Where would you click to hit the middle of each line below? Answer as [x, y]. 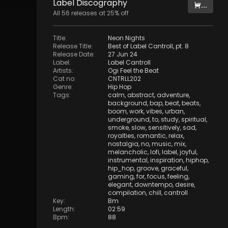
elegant [120, 185]
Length [63, 209]
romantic [151, 136]
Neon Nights [126, 38]
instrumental [128, 160]
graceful [174, 168]
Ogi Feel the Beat [133, 71]
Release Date [73, 54]
